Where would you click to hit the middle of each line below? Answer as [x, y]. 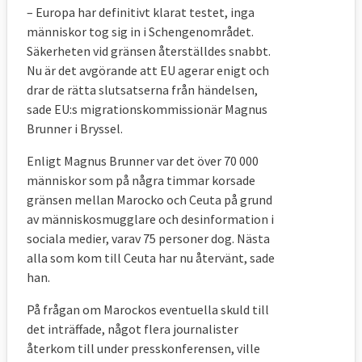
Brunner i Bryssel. [75, 129]
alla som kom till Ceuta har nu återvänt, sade [151, 258]
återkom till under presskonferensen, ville [143, 349]
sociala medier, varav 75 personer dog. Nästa [148, 239]
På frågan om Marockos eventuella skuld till [148, 310]
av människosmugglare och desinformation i [150, 219]
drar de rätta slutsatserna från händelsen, [142, 90]
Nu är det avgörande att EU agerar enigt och [148, 71]
